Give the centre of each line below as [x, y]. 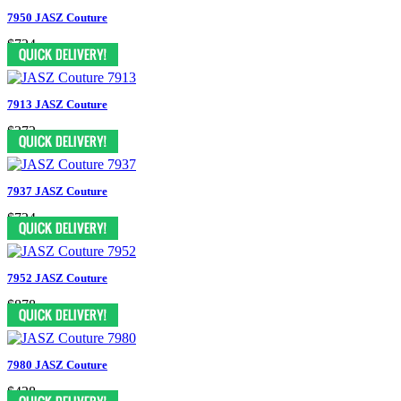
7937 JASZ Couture [57, 191]
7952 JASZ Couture [57, 277]
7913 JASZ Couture [57, 104]
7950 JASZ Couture [57, 17]
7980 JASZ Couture [57, 364]
